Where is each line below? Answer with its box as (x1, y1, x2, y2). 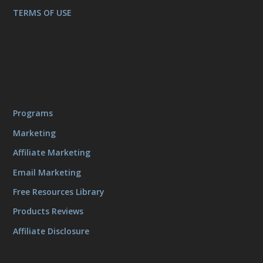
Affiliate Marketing (13, 147, 91, 159)
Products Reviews (13, 205, 84, 217)
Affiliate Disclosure (13, 225, 90, 237)
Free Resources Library (13, 186, 105, 197)
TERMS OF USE (13, 7, 72, 19)
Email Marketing (13, 166, 82, 178)
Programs (13, 107, 53, 119)
